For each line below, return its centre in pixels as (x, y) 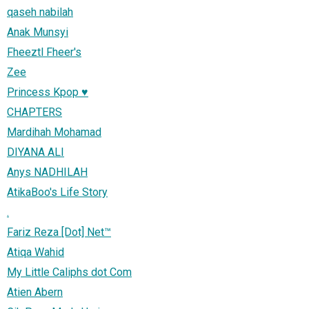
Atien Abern (35, 292)
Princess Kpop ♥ (48, 92)
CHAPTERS (34, 112)
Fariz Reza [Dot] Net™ (59, 232)
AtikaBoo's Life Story (57, 192)
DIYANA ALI (36, 152)
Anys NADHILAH (47, 172)
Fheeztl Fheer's (44, 52)
